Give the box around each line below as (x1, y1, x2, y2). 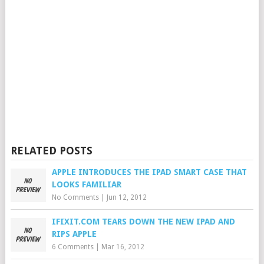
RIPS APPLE (51, 229, 97, 239)
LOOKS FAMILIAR (51, 180, 121, 189)
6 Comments (51, 243, 94, 251)
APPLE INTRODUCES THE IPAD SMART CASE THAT (51, 167, 247, 177)
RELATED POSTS (10, 144, 93, 157)
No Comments (51, 193, 99, 202)
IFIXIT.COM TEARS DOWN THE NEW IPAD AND (51, 217, 235, 226)
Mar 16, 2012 (101, 243, 144, 251)
